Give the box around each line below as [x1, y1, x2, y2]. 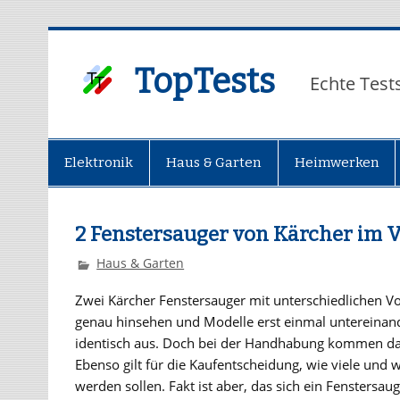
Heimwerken [294, 154, 379, 171]
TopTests [133, 61, 275, 103]
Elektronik [64, 154, 133, 171]
